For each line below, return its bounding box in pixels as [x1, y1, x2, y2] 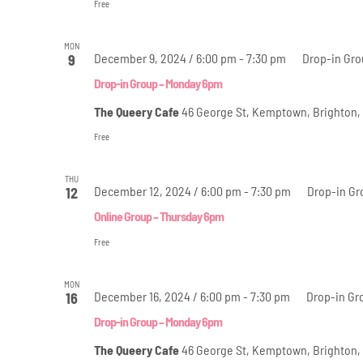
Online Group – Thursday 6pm [93, 207, 224, 224]
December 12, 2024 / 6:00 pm [93, 182, 241, 199]
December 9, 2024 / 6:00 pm [93, 49, 237, 66]
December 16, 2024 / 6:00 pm [93, 288, 241, 304]
